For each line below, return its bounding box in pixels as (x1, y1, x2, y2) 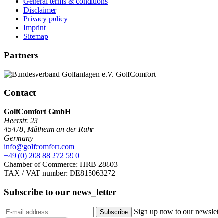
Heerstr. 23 (4, 116, 38, 125)
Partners (4, 50, 38, 61)
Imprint (23, 23, 46, 32)
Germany (4, 134, 33, 143)
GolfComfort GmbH (4, 108, 71, 116)
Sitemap (23, 32, 48, 41)
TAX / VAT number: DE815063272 (4, 169, 115, 178)
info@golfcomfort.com (4, 143, 74, 151)
